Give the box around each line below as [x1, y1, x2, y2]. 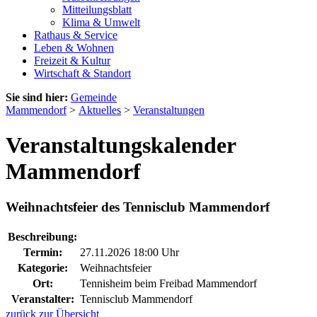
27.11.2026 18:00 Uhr [80, 246, 179, 258]
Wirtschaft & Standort [34, 67, 131, 80]
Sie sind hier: [6, 91, 68, 104]
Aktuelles [79, 104, 121, 117]
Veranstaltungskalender [6, 132, 236, 158]
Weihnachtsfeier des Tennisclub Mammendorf [6, 199, 270, 214]
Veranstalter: [11, 292, 74, 305]
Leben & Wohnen [34, 42, 114, 54]
